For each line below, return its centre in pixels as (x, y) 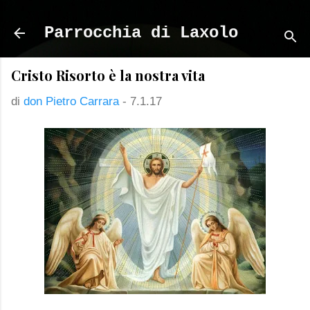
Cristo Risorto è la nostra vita (108, 75)
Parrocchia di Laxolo (141, 33)
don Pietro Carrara (71, 101)
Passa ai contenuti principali (155, 17)
